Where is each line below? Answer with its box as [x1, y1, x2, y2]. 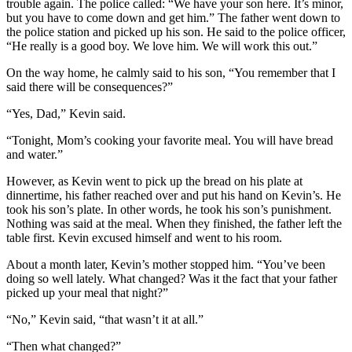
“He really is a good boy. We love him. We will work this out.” [6, 38, 317, 53]
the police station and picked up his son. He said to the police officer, [6, 24, 346, 38]
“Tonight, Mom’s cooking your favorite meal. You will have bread [6, 133, 333, 147]
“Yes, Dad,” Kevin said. [6, 106, 132, 120]
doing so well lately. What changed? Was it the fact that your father [6, 271, 337, 285]
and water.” [6, 147, 66, 161]
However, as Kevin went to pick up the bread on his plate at [6, 174, 302, 188]
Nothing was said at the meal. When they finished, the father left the [6, 216, 342, 230]
